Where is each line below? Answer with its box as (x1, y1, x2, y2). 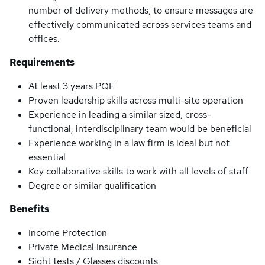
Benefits (9, 203, 49, 215)
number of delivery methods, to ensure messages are (28, 4, 253, 17)
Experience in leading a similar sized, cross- (28, 108, 211, 121)
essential (28, 151, 66, 163)
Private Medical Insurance (28, 241, 137, 253)
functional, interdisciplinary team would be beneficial (28, 122, 251, 135)
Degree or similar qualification (28, 179, 156, 192)
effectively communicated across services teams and (28, 18, 251, 31)
